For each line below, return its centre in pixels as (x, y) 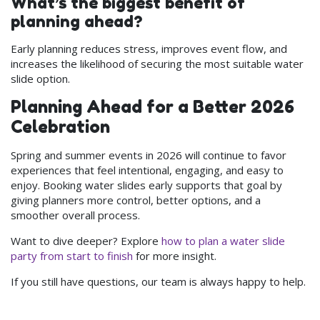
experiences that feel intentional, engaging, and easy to (147, 170)
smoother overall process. (75, 215)
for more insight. (175, 256)
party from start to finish (72, 256)
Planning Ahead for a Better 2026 (152, 107)
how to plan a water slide (223, 241)
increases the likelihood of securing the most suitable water (157, 64)
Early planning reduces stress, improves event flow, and (149, 49)
